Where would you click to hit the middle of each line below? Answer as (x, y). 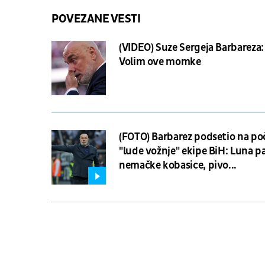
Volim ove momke (160, 62)
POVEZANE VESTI (96, 19)
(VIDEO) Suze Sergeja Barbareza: (191, 47)
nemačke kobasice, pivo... (178, 165)
